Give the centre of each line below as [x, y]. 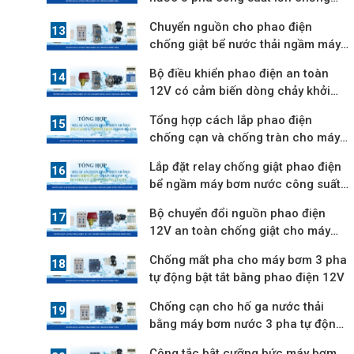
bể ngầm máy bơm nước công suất [245, 185]
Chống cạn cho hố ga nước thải [237, 307]
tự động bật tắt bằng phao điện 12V [247, 278]
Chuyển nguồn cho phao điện [231, 27]
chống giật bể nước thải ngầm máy [245, 45]
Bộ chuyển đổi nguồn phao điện [238, 214]
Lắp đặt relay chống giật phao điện [246, 167]
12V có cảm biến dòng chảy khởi [240, 91]
